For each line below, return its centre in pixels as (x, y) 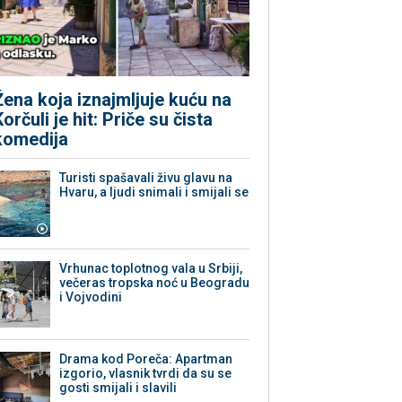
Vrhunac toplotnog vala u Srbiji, (151, 269)
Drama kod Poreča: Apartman (146, 359)
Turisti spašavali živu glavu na (146, 178)
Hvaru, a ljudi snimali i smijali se (154, 192)
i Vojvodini (91, 297)
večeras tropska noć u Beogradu (155, 283)
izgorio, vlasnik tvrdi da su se (146, 374)
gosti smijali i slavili (118, 388)
